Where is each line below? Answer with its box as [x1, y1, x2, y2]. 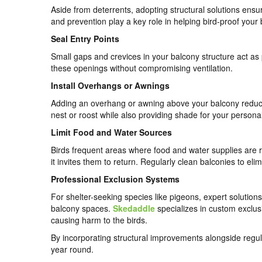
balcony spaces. [51, 202, 113, 214]
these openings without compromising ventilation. [51, 61, 233, 74]
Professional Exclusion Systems [51, 173, 180, 185]
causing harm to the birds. [51, 213, 147, 226]
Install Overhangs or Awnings [51, 79, 170, 91]
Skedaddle [113, 202, 155, 214]
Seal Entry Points [51, 32, 119, 44]
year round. [51, 243, 94, 255]
